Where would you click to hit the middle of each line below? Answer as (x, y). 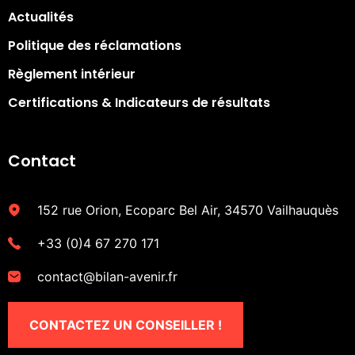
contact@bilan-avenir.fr (107, 277)
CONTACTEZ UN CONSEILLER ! (126, 325)
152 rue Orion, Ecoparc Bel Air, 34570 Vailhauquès (188, 210)
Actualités (41, 17)
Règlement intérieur (72, 74)
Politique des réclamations (95, 46)
